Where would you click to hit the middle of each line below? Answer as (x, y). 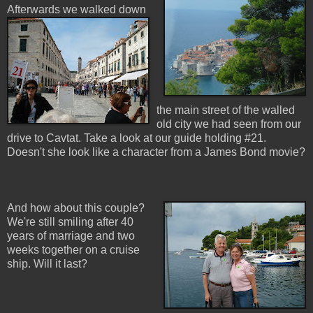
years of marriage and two (71, 235)
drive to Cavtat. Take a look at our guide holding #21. (137, 138)
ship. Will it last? (47, 263)
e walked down (109, 9)
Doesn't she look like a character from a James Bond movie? (156, 152)
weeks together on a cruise (73, 249)
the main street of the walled (226, 110)
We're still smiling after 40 (70, 221)
